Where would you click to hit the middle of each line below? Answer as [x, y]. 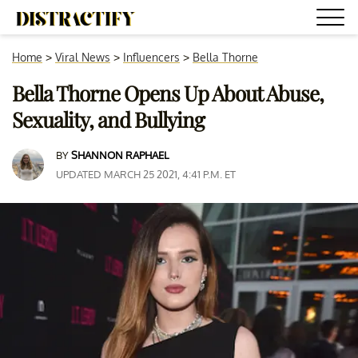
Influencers [151, 57]
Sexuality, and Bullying [108, 119]
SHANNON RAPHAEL [120, 155]
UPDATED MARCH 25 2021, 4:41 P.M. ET [146, 174]
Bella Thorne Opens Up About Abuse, [168, 93]
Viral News [83, 57]
